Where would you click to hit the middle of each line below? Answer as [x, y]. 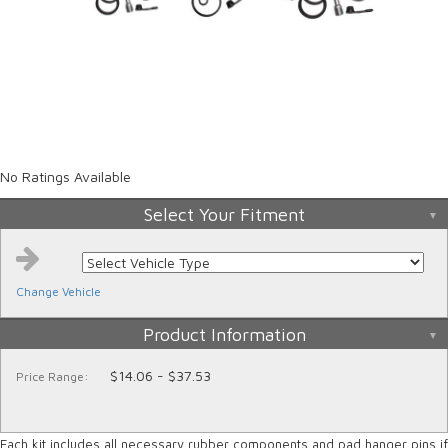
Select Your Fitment [224, 214]
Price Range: [52, 376]
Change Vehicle [58, 291]
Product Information [224, 334]
